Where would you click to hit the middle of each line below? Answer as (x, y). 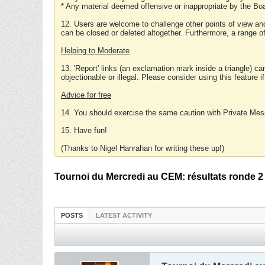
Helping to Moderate (95, 51)
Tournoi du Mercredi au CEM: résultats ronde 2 (159, 177)
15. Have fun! (84, 130)
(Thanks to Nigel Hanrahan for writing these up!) (143, 148)
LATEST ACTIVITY (124, 215)
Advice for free (86, 95)
